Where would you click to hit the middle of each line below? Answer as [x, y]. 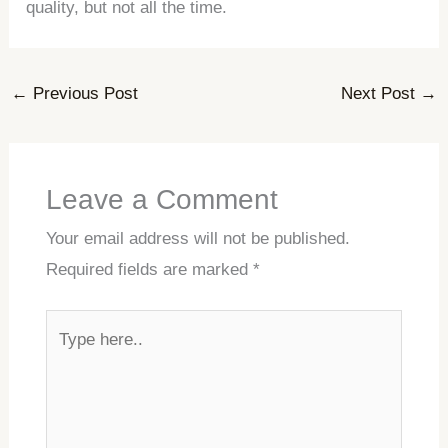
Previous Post [83, 93]
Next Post [380, 93]
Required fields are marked [149, 269]
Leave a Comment [161, 199]
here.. [66, 356]
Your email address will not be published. [197, 238]
